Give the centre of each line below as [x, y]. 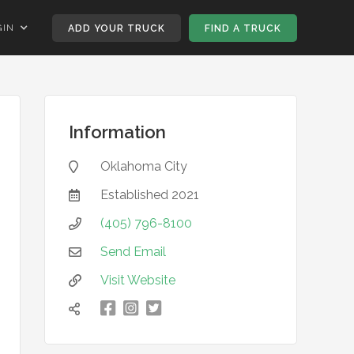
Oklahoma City [144, 166]
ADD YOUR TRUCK [117, 28]
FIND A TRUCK [243, 28]
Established [136, 195]
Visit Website [138, 280]
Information [117, 132]
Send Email [133, 252]
